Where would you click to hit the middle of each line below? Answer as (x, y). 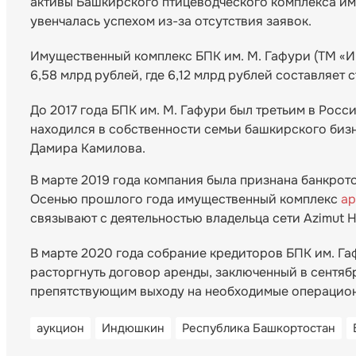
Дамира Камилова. (88, 149)
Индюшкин (133, 329)
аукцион (60, 329)
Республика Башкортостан (259, 329)
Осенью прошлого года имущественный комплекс (184, 199)
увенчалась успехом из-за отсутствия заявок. (171, 21)
